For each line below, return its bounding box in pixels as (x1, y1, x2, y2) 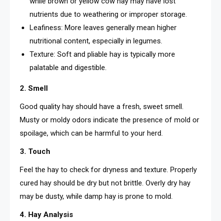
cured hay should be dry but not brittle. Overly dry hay (20, 178, 190, 187)
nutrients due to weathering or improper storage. (30, 9, 187, 19)
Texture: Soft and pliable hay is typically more (30, 49, 175, 59)
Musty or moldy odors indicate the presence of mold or (20, 115, 199, 124)
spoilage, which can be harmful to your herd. (20, 128, 163, 138)
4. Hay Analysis (20, 210, 73, 219)
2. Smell (20, 83, 48, 93)
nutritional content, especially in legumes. (30, 36, 162, 45)
